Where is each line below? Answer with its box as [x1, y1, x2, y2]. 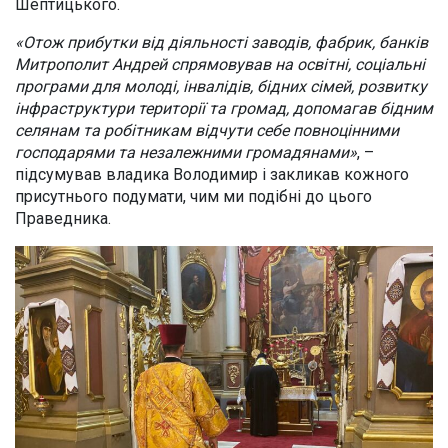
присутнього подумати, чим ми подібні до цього [15, 187, 372, 207]
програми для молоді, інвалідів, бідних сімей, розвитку [15, 77, 427, 97]
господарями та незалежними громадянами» [15, 143, 357, 163]
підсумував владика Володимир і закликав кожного [15, 165, 409, 185]
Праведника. [15, 209, 111, 229]
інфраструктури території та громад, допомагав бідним [15, 99, 433, 119]
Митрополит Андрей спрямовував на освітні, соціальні [15, 55, 425, 75]
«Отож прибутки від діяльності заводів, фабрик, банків [15, 33, 428, 53]
